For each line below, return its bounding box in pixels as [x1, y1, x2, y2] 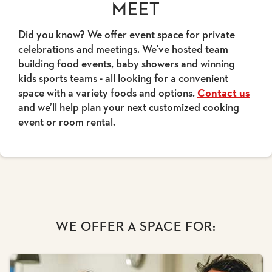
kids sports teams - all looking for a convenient [18, 71, 228, 85]
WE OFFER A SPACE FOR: [56, 218, 216, 234]
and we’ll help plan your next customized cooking [18, 100, 239, 114]
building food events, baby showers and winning [18, 56, 235, 70]
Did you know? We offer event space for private [18, 27, 235, 41]
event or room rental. [18, 115, 115, 129]
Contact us [197, 86, 250, 100]
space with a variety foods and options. [18, 86, 197, 100]
